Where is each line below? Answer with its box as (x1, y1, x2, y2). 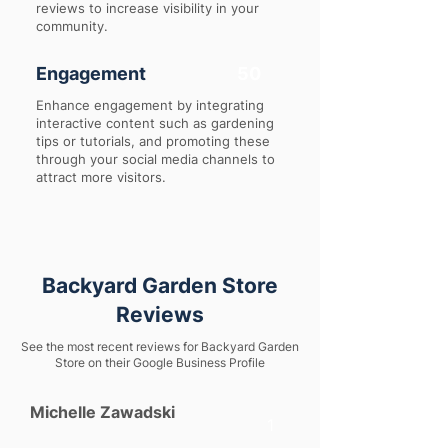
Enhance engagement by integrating (36, 97, 264, 113)
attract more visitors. (36, 169, 166, 185)
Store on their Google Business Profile (55, 355, 265, 370)
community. (36, 18, 108, 34)
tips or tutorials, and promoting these (36, 133, 270, 149)
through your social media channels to (36, 151, 275, 167)
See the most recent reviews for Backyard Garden (21, 339, 299, 354)
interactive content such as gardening (36, 115, 274, 131)
